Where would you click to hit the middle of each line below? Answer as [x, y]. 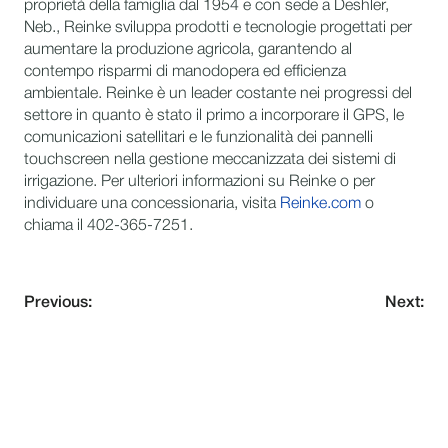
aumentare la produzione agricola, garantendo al [188, 50]
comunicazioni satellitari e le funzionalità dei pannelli [198, 138]
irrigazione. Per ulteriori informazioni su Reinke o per [199, 182]
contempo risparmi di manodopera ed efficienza [185, 72]
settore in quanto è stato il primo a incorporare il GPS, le [214, 116]
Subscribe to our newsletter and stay [196, 435]
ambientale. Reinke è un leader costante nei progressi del [218, 94]
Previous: [58, 303]
